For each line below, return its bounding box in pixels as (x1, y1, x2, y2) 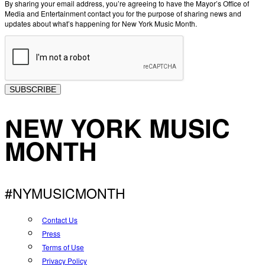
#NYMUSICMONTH (5, 183, 125, 203)
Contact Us (42, 215, 77, 225)
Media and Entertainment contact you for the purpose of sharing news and (5, 8, 241, 18)
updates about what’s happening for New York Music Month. (5, 18, 197, 28)
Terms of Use (42, 242, 84, 253)
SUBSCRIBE (9, 84, 56, 94)
